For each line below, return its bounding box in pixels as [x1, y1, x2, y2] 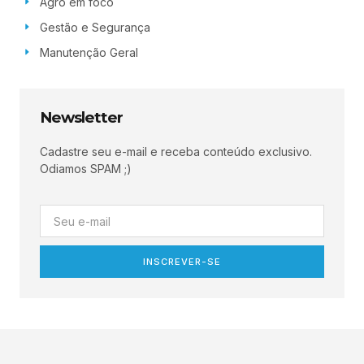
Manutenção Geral [39, 45, 138, 59]
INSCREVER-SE [143, 255, 221, 267]
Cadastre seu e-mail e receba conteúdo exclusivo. [40, 144, 312, 158]
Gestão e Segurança [39, 19, 150, 34]
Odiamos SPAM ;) [40, 161, 132, 175]
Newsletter [40, 107, 123, 127]
